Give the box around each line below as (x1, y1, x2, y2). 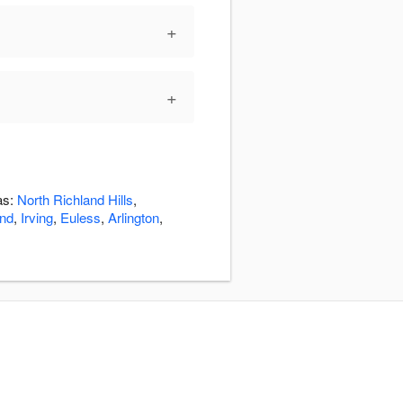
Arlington (108, 208, 159, 228)
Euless (60, 208, 101, 228)
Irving (21, 208, 53, 228)
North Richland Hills (17, 190, 133, 210)
